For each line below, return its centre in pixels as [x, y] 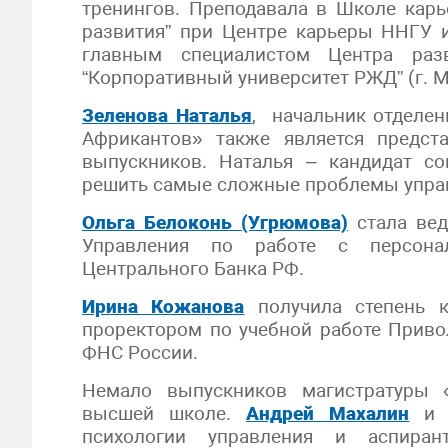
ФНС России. [140, 352]
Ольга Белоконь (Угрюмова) [215, 222]
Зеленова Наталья [167, 115]
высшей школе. [164, 413]
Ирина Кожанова [163, 306]
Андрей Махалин [328, 413]
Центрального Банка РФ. [193, 268]
